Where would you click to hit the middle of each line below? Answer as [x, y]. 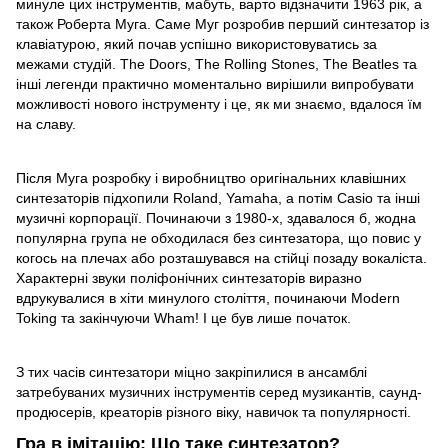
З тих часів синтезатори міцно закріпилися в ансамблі [191, 372]
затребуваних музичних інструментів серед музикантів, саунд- [219, 392]
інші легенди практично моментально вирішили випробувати [215, 84]
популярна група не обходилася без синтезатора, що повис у [218, 238]
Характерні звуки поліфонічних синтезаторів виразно [189, 278]
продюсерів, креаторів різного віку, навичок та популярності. [213, 412]
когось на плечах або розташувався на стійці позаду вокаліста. [221, 258]
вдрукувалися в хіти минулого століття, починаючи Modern [208, 298]
